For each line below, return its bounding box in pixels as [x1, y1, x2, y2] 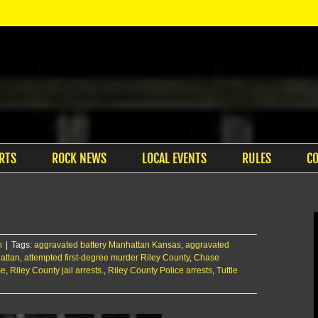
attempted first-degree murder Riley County [24, 253, 190, 263]
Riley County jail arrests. [10, 265, 104, 275]
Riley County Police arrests [108, 265, 212, 275]
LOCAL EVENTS [141, 150, 207, 166]
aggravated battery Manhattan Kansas [34, 240, 181, 250]
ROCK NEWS [51, 150, 106, 166]
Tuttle [216, 265, 238, 275]
